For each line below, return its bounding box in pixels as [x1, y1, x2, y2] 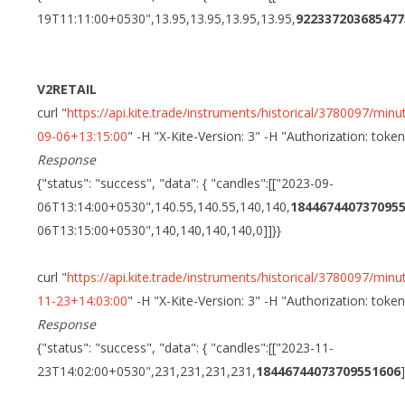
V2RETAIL [37, 80, 98, 99]
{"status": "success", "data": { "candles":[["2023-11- [37, 339, 334, 357]
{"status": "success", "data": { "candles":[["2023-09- [37, 174, 334, 193]
